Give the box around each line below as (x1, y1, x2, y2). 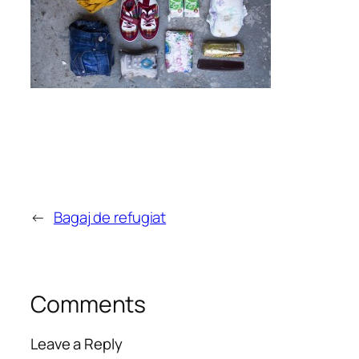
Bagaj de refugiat (53, 206, 167, 228)
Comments (30, 288, 147, 320)
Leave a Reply (30, 333, 123, 355)
